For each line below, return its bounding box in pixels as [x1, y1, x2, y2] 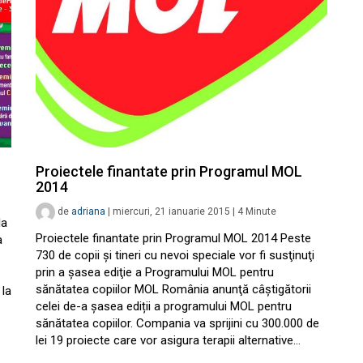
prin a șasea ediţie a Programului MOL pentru [36, 265, 274, 280]
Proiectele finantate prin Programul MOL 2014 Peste [36, 231, 311, 246]
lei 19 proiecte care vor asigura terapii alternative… [36, 333, 301, 348]
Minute [246, 206, 276, 218]
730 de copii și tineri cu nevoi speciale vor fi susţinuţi [36, 248, 314, 263]
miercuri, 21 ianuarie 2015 [113, 206, 230, 218]
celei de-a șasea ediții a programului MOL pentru [36, 299, 292, 314]
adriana [71, 206, 105, 218]
